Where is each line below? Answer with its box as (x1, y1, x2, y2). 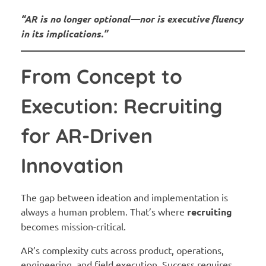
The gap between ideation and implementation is (21, 191, 228, 204)
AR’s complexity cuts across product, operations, (21, 244, 224, 256)
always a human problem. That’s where (21, 205, 187, 218)
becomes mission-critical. (21, 220, 126, 233)
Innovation (21, 153, 123, 178)
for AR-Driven (21, 123, 153, 148)
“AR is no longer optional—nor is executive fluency (21, 12, 243, 26)
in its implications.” (21, 27, 107, 40)
